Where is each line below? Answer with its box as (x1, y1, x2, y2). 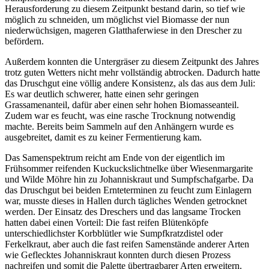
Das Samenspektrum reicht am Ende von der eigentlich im (5, 152, 225, 163)
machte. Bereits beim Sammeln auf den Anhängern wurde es (5, 121, 234, 131)
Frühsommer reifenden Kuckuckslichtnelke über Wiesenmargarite (5, 163, 253, 174)
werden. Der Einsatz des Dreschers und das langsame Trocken (5, 206, 241, 217)
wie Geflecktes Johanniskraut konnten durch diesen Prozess (5, 249, 231, 260)
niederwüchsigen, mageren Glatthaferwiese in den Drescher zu (5, 25, 242, 35)
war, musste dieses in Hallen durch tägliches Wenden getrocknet (5, 195, 247, 206)
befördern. (5, 35, 44, 46)
